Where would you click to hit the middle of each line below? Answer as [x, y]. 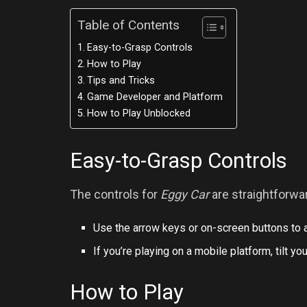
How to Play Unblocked [138, 113]
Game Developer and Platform [155, 97]
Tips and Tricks [121, 80]
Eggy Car [185, 195]
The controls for [115, 195]
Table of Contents [128, 25]
